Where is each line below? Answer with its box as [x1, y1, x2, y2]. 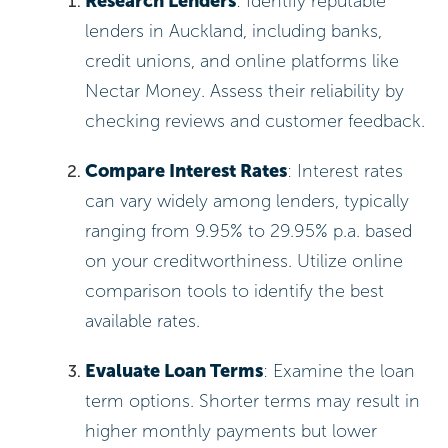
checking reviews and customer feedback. [85, 110, 426, 133]
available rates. [85, 310, 201, 333]
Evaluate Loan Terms [85, 360, 264, 383]
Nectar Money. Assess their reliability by [85, 80, 405, 103]
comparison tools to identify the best [85, 280, 385, 303]
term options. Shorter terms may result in [85, 390, 421, 413]
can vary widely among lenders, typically [85, 190, 410, 213]
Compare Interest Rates [85, 160, 288, 183]
